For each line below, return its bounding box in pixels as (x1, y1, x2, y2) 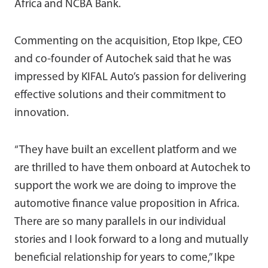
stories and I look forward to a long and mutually (14, 234, 248, 246)
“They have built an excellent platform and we (14, 144, 237, 156)
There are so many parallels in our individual (14, 216, 226, 228)
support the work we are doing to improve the (14, 180, 236, 192)
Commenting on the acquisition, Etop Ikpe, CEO (14, 35, 242, 47)
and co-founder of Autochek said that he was (14, 53, 232, 65)
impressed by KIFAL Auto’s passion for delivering (14, 71, 246, 83)
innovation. (14, 107, 69, 119)
